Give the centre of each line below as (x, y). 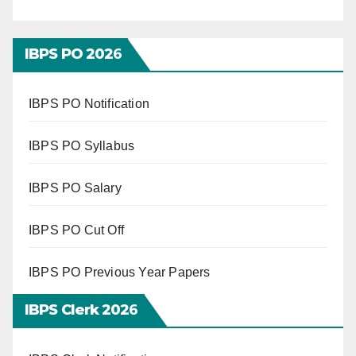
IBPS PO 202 (69, 54)
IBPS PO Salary (75, 188)
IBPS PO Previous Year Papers (120, 272)
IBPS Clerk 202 (77, 310)
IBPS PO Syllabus (82, 145)
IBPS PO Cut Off (76, 230)
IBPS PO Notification (89, 103)
